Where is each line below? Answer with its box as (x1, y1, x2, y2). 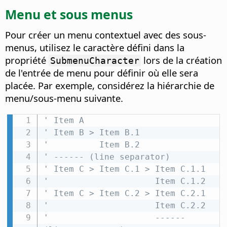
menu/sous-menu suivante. (5, 92, 123, 105)
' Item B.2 (43, 140, 140, 150)
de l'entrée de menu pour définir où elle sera (5, 66, 198, 80)
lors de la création (141, 54, 222, 67)
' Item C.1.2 (43, 176, 206, 186)
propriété (5, 54, 49, 67)
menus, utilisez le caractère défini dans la (5, 41, 184, 54)
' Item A (43, 116, 84, 126)
